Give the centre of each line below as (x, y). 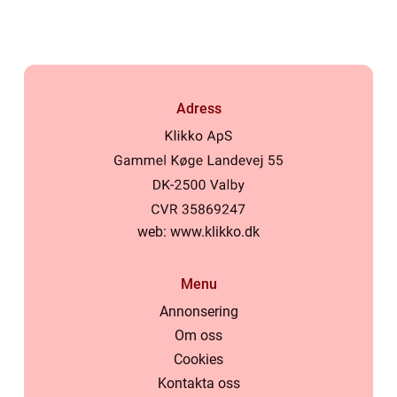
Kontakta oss (198, 383)
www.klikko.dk (215, 232)
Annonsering (198, 311)
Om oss (198, 335)
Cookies (198, 359)
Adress (198, 108)
